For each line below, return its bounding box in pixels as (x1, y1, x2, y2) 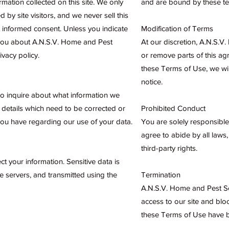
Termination (141, 170, 180, 179)
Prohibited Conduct (141, 104, 205, 112)
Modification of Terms (141, 24, 213, 33)
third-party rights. (141, 144, 197, 152)
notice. (141, 77, 163, 86)
